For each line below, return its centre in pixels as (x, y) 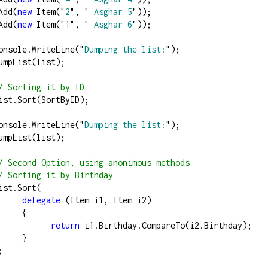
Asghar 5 (111, 12)
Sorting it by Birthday (58, 175)
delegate (41, 200)
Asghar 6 (111, 25)
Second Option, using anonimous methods (96, 163)
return (65, 226)
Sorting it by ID (44, 87)
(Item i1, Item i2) (106, 200)
